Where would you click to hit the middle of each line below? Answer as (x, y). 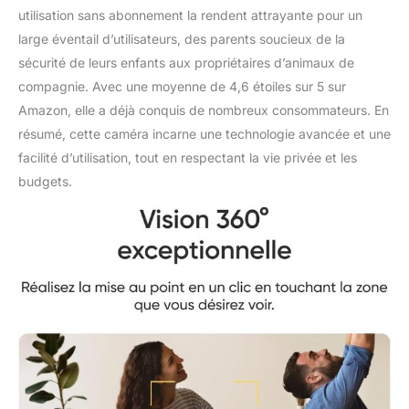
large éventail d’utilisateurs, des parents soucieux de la (182, 39)
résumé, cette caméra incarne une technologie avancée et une (204, 134)
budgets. (45, 182)
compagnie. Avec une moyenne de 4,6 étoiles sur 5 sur (182, 87)
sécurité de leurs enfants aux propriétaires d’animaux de (186, 63)
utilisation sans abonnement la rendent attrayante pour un (190, 16)
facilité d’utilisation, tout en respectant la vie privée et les (188, 158)
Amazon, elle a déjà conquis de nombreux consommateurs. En (204, 110)
